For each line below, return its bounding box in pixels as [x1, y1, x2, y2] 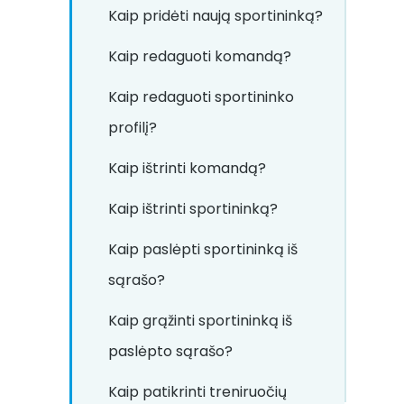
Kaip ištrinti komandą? [108, 158, 266, 179]
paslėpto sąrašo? [108, 341, 233, 362]
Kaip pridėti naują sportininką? [108, 5, 323, 26]
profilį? [108, 117, 157, 138]
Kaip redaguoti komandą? [108, 46, 291, 67]
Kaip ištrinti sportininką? [108, 198, 278, 219]
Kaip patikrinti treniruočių [108, 381, 287, 402]
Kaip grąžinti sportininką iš [108, 310, 292, 331]
